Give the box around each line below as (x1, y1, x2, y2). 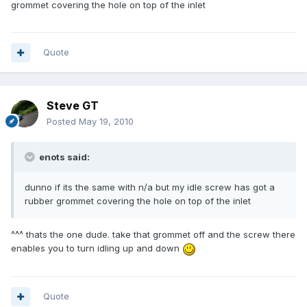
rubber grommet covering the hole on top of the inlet (25, 195, 251, 207)
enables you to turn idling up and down (11, 243, 182, 254)
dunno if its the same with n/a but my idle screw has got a (25, 182, 275, 193)
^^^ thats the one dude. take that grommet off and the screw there (11, 229, 295, 241)
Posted (47, 116, 79, 127)
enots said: (37, 151, 90, 163)
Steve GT (47, 99, 99, 113)
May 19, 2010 (79, 116, 134, 127)
